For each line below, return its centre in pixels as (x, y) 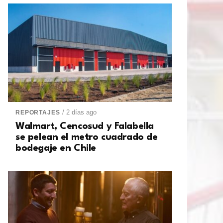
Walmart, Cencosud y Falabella (85, 127)
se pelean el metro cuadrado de (87, 138)
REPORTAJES (38, 113)
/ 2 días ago (80, 112)
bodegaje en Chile (56, 149)
